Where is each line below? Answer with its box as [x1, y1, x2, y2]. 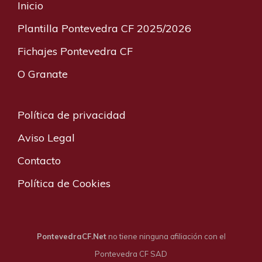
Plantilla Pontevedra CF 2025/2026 [18, 21, 191, 35]
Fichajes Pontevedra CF [18, 44, 133, 58]
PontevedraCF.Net [36, 231, 106, 241]
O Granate [18, 67, 68, 81]
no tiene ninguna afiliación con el [106, 231, 226, 241]
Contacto [18, 153, 61, 167]
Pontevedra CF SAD [95, 249, 167, 258]
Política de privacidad [18, 108, 126, 122]
